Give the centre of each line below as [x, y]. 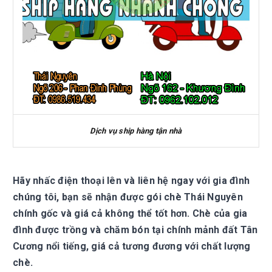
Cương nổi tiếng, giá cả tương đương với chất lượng [132, 246]
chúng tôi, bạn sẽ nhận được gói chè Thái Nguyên [128, 197]
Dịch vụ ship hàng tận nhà [136, 131]
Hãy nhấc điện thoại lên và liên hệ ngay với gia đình [131, 181]
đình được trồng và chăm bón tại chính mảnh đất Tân [135, 230]
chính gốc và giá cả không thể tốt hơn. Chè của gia [130, 213]
